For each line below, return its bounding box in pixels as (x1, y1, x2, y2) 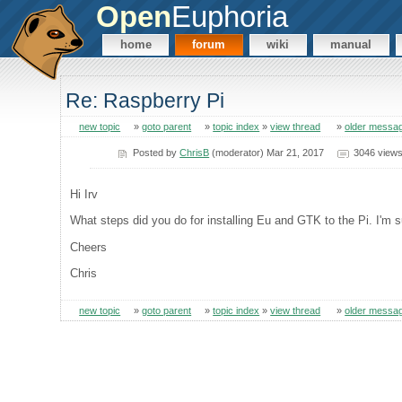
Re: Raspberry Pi (66, 89, 225, 113)
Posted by (133, 146, 180, 158)
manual (330, 38, 372, 52)
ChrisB (179, 146, 210, 158)
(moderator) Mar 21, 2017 (209, 146, 325, 158)
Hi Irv (70, 187, 99, 201)
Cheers (70, 240, 108, 254)
